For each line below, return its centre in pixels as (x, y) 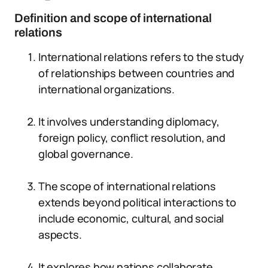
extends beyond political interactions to (137, 202)
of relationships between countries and (137, 73)
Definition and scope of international (113, 18)
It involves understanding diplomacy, (129, 121)
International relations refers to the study (141, 57)
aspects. (60, 234)
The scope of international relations (127, 186)
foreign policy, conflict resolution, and (132, 138)
